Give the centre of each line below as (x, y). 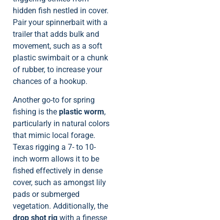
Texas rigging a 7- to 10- (54, 147)
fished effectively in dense (58, 171)
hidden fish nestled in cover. (61, 10)
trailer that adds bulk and (56, 34)
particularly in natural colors (61, 124)
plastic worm (82, 112)
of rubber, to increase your (57, 69)
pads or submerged (46, 194)
